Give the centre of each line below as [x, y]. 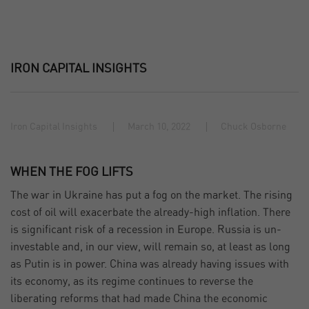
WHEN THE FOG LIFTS [72, 173]
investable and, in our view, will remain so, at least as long [150, 247]
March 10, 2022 [159, 127]
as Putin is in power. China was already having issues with [150, 265]
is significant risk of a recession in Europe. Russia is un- [146, 230]
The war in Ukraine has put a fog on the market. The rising [151, 196]
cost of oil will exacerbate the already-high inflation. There [150, 213]
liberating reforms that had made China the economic [139, 299]
